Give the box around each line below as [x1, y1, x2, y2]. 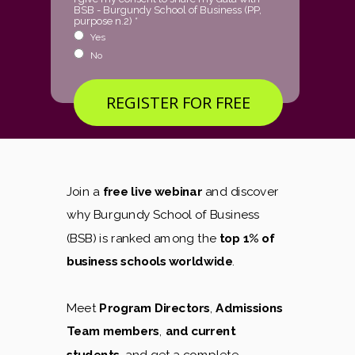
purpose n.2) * [73, 15, 138, 27]
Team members [67, 323, 159, 338]
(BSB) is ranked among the [67, 231, 220, 246]
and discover [201, 184, 278, 199]
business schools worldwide [67, 254, 233, 269]
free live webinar [102, 184, 202, 199]
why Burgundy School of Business [67, 207, 259, 222]
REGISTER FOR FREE [105, 91, 250, 113]
